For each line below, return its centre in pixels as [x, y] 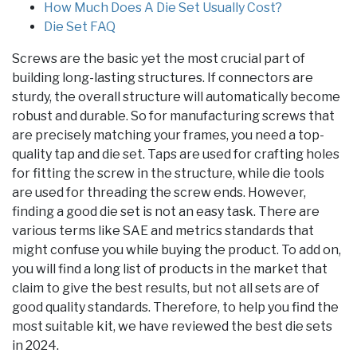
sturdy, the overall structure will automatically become [176, 97]
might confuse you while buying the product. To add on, [177, 250]
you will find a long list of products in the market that [170, 269]
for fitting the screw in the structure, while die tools [168, 174]
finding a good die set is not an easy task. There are [166, 212]
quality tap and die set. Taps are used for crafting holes [176, 155]
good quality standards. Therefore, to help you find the [175, 308]
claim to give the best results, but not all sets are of [166, 288]
